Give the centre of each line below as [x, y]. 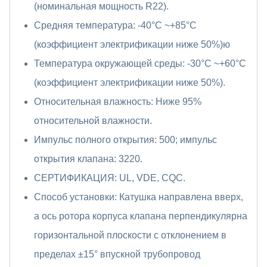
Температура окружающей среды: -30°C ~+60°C [140, 63]
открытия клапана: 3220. [88, 159]
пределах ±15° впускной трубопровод [117, 254]
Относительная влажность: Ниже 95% [118, 101]
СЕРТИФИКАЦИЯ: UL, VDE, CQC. [110, 178]
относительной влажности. [93, 120]
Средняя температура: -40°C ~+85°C [115, 25]
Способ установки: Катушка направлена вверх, [139, 197]
